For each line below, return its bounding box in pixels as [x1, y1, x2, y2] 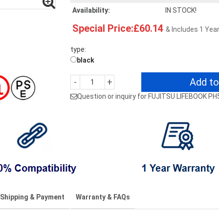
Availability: [72, 6, 110, 14]
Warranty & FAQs [75, 193, 130, 201]
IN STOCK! [165, 6, 197, 14]
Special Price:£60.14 [72, 22, 163, 34]
